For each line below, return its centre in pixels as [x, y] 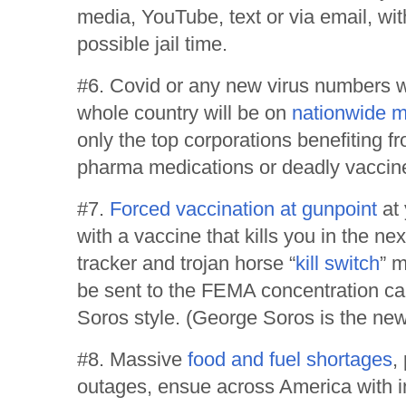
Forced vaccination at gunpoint [243, 208]
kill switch [338, 263]
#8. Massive [132, 359]
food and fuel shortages [290, 359]
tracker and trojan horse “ [186, 263]
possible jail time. [152, 43]
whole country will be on [184, 112]
